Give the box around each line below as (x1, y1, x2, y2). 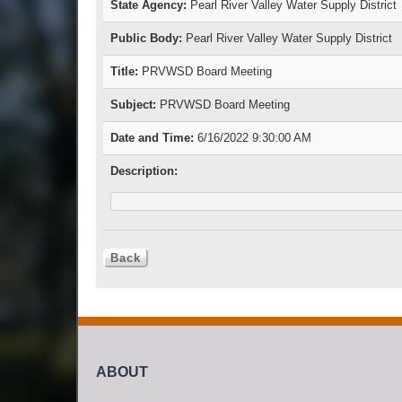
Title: (110, 65, 138, 79)
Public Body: (110, 31, 182, 46)
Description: (110, 164, 178, 179)
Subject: (110, 98, 156, 112)
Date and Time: (110, 131, 194, 145)
